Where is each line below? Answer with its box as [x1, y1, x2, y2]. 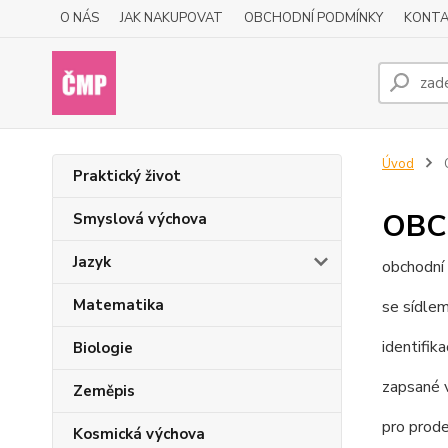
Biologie [73, 338, 133, 358]
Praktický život [73, 166, 181, 186]
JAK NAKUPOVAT [120, 9, 223, 27]
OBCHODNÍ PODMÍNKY [244, 9, 383, 27]
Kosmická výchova [73, 424, 205, 444]
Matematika [73, 295, 164, 315]
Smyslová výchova [73, 209, 207, 229]
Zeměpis [73, 381, 135, 401]
